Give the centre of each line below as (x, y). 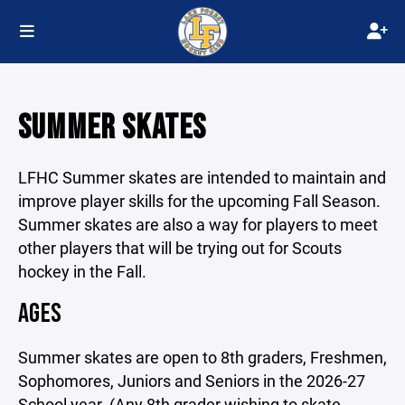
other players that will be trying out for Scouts (180, 248)
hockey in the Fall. (82, 271)
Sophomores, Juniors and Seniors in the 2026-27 (192, 381)
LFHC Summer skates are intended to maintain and (202, 177)
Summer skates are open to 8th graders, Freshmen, (202, 357)
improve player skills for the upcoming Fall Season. (199, 201)
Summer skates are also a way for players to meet (198, 224)
